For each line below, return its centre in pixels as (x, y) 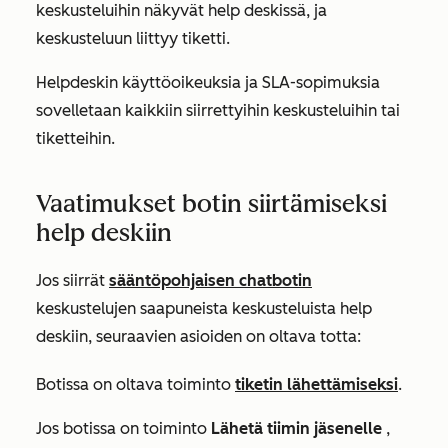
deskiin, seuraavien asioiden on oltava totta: (198, 336)
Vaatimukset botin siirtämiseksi (211, 203)
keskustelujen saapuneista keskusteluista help (204, 308)
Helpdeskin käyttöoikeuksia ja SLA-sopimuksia (208, 82)
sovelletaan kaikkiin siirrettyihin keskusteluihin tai (218, 110)
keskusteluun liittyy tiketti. (133, 38)
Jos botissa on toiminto (123, 428)
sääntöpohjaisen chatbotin (210, 280)
